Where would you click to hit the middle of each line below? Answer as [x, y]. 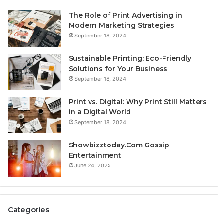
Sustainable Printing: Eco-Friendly [130, 59]
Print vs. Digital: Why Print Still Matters [138, 102]
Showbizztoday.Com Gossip [119, 145]
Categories [28, 210]
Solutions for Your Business [118, 69]
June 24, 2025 [93, 166]
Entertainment [95, 155]
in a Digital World [100, 112]
